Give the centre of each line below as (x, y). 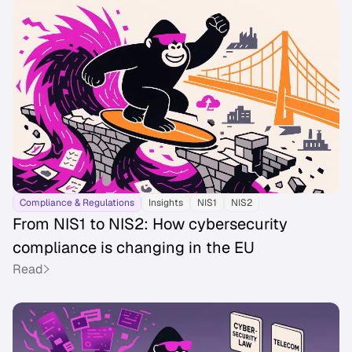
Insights (166, 203)
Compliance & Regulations (77, 203)
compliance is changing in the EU (134, 248)
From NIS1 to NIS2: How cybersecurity (150, 224)
